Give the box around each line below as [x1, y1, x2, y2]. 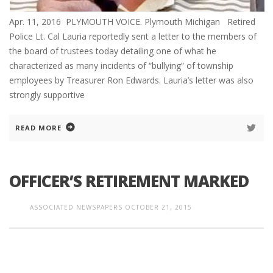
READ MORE [15, 122, 62, 132]
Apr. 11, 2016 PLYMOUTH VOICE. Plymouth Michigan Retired [9, 15, 255, 27]
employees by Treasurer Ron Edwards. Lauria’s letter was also [9, 74, 253, 86]
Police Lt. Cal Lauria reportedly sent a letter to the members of [9, 30, 257, 42]
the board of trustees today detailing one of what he [9, 44, 216, 57]
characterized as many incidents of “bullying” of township [9, 59, 233, 71]
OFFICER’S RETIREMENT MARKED [9, 169, 249, 192]
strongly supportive [9, 88, 85, 101]
